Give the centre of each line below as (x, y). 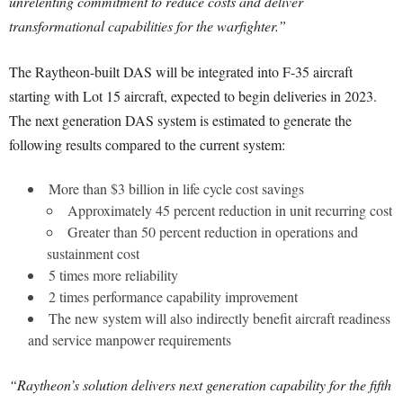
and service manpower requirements (130, 340)
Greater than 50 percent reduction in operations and (213, 232)
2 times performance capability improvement (173, 296)
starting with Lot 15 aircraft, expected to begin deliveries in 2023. (193, 96)
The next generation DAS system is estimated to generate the (180, 120)
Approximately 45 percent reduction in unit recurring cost (230, 210)
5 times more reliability (113, 275)
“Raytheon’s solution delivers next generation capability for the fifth (200, 385)
